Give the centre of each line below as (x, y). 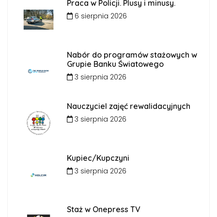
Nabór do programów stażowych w (132, 54)
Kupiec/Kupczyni (98, 158)
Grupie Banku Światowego (115, 64)
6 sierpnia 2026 (100, 16)
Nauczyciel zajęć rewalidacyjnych (128, 106)
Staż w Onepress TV (103, 209)
